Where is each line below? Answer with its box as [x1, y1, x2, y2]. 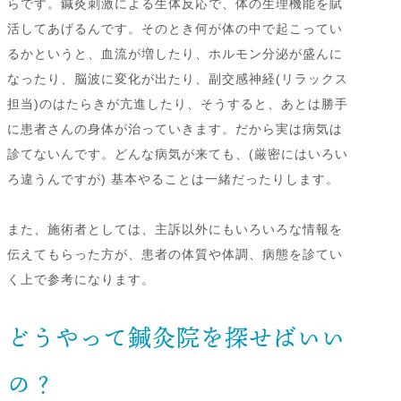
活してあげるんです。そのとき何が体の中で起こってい [7, 21, 343, 37]
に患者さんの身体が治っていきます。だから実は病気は [7, 122, 343, 137]
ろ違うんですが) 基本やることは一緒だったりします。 [7, 172, 339, 187]
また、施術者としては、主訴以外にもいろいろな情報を [7, 222, 343, 237]
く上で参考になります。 [7, 272, 155, 287]
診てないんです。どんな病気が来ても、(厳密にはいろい [7, 147, 348, 162]
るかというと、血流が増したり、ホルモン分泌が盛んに [7, 47, 343, 62]
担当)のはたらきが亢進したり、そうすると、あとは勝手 [7, 97, 348, 112]
